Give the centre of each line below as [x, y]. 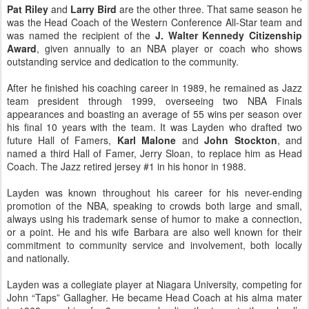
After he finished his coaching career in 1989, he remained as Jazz [154, 88]
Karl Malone [147, 140]
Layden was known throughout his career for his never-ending [154, 192]
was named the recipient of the [81, 35]
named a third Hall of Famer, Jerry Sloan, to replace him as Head [154, 153]
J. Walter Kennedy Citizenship [229, 35]
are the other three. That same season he [209, 9]
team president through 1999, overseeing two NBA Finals [154, 101]
